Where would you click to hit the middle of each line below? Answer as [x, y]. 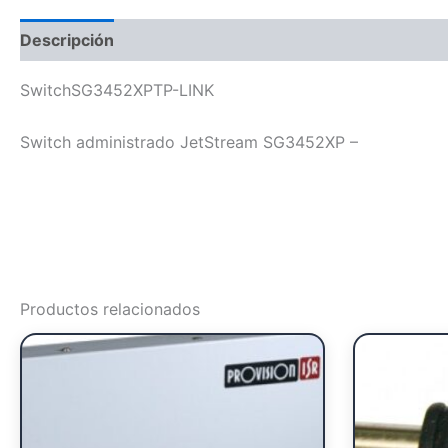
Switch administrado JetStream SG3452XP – [189, 141]
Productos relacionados [110, 308]
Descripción [67, 40]
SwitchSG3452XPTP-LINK [117, 90]
